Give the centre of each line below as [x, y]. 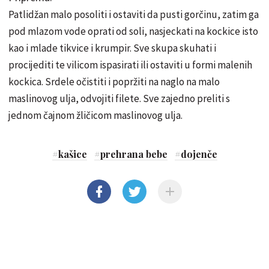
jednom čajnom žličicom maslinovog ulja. [95, 116]
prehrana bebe [134, 154]
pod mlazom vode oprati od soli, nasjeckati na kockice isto [133, 32]
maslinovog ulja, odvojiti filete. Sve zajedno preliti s [119, 99]
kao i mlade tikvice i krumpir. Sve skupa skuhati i [112, 48]
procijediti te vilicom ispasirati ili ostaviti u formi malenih [130, 65]
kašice [72, 154]
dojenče [199, 154]
